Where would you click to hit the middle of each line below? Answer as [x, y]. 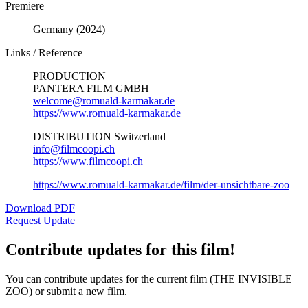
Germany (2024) [69, 30]
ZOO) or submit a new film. [66, 291]
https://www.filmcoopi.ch [88, 162]
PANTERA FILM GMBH [91, 89]
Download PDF [40, 208]
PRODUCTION [69, 76]
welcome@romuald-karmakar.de [104, 101]
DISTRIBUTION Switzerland [99, 137]
